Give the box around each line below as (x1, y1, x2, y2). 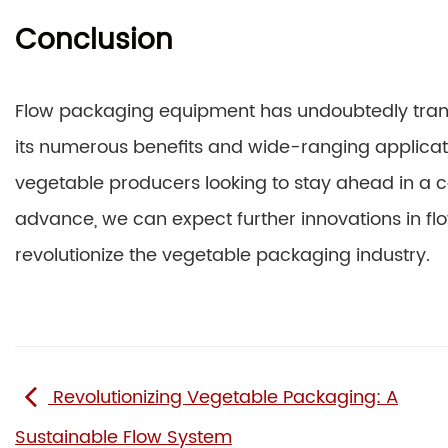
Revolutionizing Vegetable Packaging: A (48, 383, 398, 413)
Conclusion (15, 17, 173, 64)
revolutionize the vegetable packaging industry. (15, 240, 430, 270)
